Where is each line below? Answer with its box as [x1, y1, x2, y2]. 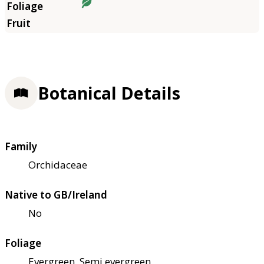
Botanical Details [38, 81, 180, 104]
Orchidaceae [28, 158, 87, 172]
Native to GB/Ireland [5, 188, 107, 202]
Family [5, 140, 37, 154]
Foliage [5, 236, 41, 250]
